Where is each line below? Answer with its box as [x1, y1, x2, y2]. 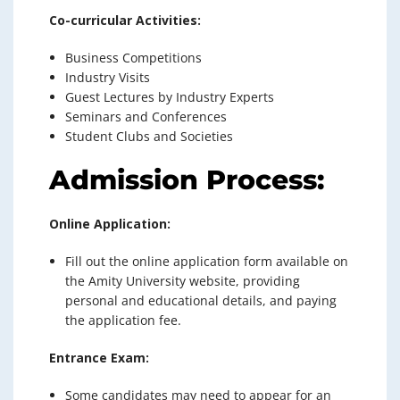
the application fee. [65, 312, 181, 329]
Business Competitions [65, 49, 202, 66]
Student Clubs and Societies [65, 128, 233, 145]
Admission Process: [49, 163, 324, 196]
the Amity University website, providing [65, 272, 300, 289]
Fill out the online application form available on [65, 253, 348, 270]
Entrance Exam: [49, 349, 149, 366]
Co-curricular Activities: [49, 12, 201, 29]
